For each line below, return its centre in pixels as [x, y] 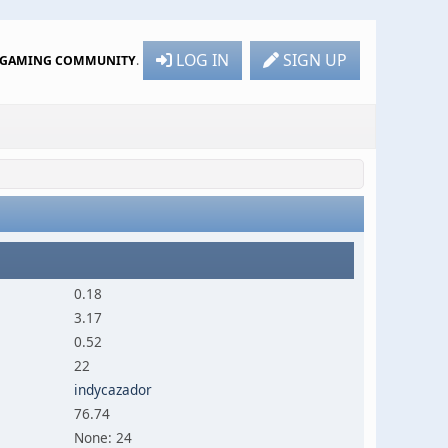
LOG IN [202, 59]
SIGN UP [315, 59]
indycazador [112, 389]
